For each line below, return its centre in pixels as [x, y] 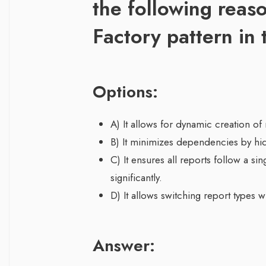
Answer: [124, 246]
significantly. [136, 178]
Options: [125, 92]
